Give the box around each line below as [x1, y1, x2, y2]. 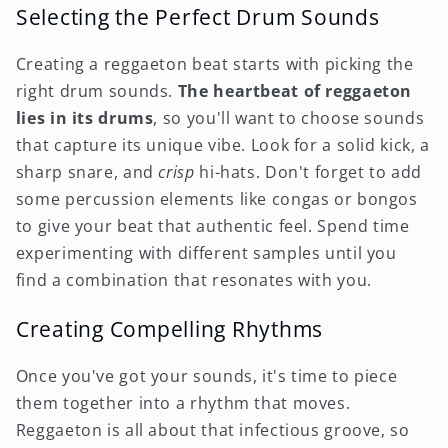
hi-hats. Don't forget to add [194, 161, 422, 184]
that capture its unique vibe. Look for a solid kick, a [15, 134, 430, 157]
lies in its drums [15, 107, 154, 130]
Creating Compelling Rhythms [15, 313, 323, 343]
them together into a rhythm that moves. [15, 391, 351, 414]
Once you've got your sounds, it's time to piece [15, 364, 398, 387]
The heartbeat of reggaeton [177, 80, 413, 103]
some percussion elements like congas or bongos [15, 188, 418, 211]
